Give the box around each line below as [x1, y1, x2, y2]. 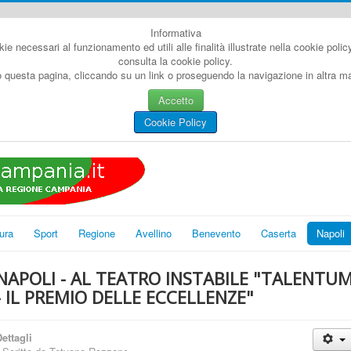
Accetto [157, 92, 194, 107]
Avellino [136, 226, 172, 241]
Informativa [150, 25, 201, 40]
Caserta [261, 226, 296, 241]
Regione [78, 226, 115, 241]
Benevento [192, 226, 241, 241]
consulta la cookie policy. [118, 53, 233, 68]
